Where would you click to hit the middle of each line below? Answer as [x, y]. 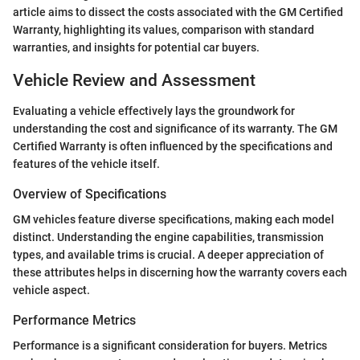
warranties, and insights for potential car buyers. [136, 47]
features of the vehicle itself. [86, 164]
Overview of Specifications [90, 194]
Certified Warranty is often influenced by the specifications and [173, 146]
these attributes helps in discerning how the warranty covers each [180, 273]
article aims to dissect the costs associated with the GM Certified [178, 12]
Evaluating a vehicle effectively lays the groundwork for [154, 111]
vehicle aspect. [51, 290]
